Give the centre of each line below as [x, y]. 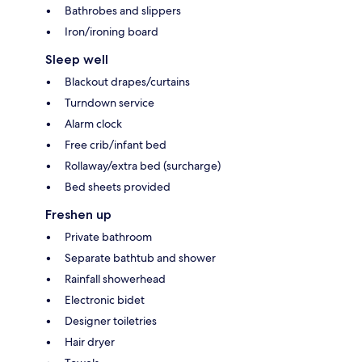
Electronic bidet [105, 299]
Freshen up [78, 214]
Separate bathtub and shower [140, 257]
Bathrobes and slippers [123, 10]
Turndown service [109, 102]
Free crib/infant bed [116, 144]
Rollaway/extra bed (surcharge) [143, 165]
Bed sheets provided [118, 186]
